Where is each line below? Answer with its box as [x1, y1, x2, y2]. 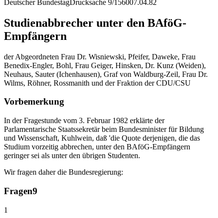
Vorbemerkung [4, 96, 64, 107]
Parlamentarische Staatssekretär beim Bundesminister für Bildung [4, 125, 204, 134]
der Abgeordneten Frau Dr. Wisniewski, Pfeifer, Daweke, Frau [4, 52, 196, 61]
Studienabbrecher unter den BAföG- [4, 16, 186, 29]
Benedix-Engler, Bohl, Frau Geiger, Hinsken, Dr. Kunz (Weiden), [4, 61, 206, 70]
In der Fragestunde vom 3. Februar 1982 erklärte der [4, 116, 164, 125]
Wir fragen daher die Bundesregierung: [4, 168, 123, 177]
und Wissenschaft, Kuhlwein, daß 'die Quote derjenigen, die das [4, 134, 200, 143]
